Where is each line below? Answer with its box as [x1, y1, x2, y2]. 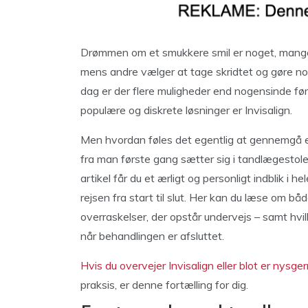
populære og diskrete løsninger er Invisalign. [80, 103, 292, 117]
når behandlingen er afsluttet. [80, 229, 224, 243]
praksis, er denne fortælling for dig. [80, 278, 248, 291]
